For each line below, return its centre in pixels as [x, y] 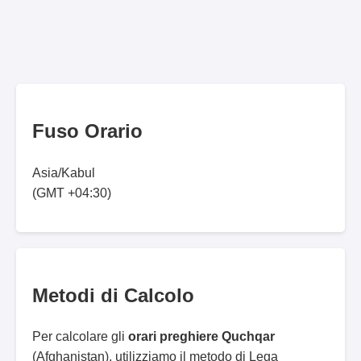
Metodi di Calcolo [113, 295]
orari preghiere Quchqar [201, 337]
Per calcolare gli [80, 337]
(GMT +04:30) [72, 193]
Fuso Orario [87, 131]
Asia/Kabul [64, 172]
